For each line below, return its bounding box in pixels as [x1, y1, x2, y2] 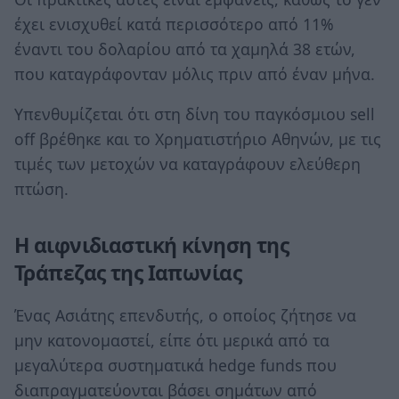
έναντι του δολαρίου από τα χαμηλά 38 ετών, [14, 37, 355, 60]
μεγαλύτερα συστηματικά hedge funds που [14, 354, 337, 376]
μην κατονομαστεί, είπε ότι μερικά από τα [14, 329, 330, 351]
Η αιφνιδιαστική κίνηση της [14, 232, 289, 260]
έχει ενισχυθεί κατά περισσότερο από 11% [14, 12, 334, 35]
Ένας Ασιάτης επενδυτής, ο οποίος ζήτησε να [14, 304, 356, 326]
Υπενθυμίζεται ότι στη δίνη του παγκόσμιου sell [14, 103, 375, 126]
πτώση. [14, 178, 69, 200]
